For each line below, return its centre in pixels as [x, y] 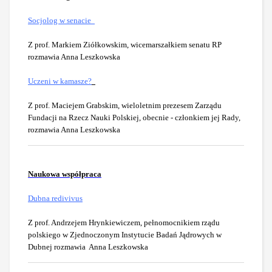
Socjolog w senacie [59, 21]
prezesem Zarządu [191, 106]
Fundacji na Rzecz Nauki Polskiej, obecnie [98, 118]
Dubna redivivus [55, 199]
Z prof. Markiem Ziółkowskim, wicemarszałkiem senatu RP [125, 45]
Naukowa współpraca [65, 174]
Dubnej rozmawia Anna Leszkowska [88, 247]
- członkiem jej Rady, [206, 118]
